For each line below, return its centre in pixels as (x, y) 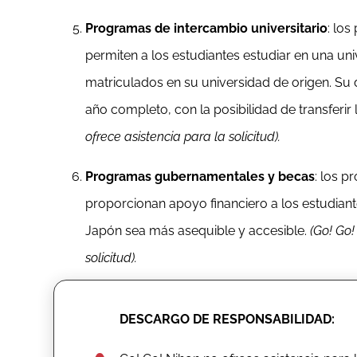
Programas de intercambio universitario (207, 28)
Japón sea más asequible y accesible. (198, 230)
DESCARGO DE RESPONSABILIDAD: (228, 319)
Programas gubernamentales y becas (200, 176)
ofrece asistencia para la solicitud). (183, 136)
